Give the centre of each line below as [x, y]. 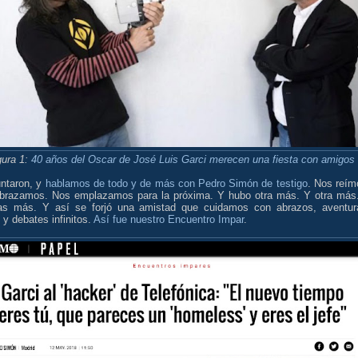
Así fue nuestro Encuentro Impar [169, 219]
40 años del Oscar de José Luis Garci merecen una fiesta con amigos [193, 159]
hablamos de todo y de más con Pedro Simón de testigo [176, 183]
